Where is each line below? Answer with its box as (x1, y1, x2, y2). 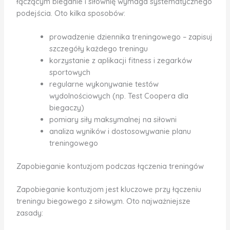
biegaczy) (49, 103, 84, 113)
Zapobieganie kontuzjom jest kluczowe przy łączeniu (16, 184, 201, 195)
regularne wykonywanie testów (49, 79, 159, 89)
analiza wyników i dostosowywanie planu (49, 126, 191, 137)
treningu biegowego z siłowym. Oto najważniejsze (16, 196, 190, 206)
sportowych (49, 67, 90, 78)
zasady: (16, 208, 43, 218)
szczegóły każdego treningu (49, 44, 148, 54)
